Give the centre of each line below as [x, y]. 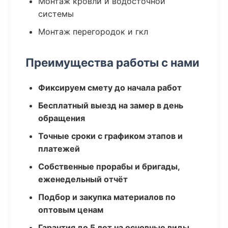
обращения [62, 118]
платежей [59, 149]
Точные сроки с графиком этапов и [110, 136]
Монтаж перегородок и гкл [93, 32]
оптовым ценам [71, 210]
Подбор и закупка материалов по [107, 197]
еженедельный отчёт [83, 179]
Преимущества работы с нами [112, 62]
